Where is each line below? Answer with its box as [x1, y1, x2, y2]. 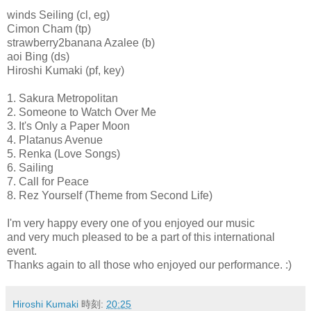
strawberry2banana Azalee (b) [7, 36, 155, 49]
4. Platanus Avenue [7, 133, 103, 146]
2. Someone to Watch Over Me [7, 106, 156, 118]
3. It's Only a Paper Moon [7, 119, 130, 132]
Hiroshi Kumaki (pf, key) [7, 64, 124, 76]
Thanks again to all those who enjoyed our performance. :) [7, 258, 292, 271]
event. [7, 244, 37, 257]
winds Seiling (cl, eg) [7, 8, 110, 21]
